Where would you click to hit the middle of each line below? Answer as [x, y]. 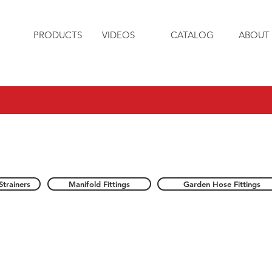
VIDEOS [118, 35]
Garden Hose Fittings [222, 184]
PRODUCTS [58, 35]
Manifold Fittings [99, 184]
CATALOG [192, 35]
